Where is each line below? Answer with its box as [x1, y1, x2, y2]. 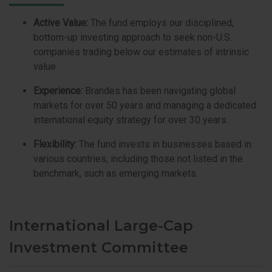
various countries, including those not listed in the [33, 152, 243, 165]
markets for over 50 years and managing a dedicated [33, 99, 256, 111]
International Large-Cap [9, 216, 193, 234]
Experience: [33, 84, 85, 97]
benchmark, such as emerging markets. [33, 167, 198, 179]
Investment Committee [9, 238, 188, 256]
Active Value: [33, 16, 90, 29]
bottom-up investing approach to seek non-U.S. [33, 31, 232, 43]
